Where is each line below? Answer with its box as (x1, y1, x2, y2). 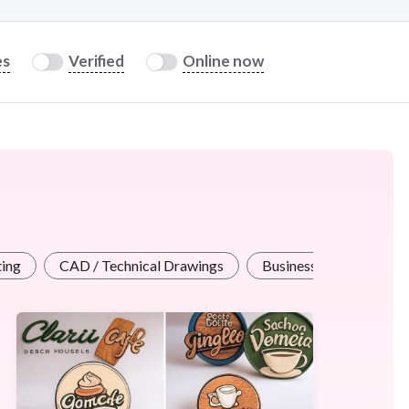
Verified (68, 51, 124, 71)
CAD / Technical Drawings (59, 256, 224, 274)
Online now (183, 51, 264, 71)
